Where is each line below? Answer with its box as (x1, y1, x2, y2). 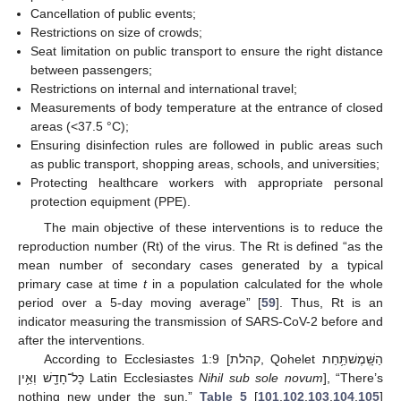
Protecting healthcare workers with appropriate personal (30, 175, 383, 191)
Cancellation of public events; (30, 6, 197, 21)
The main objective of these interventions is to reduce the (43, 219, 383, 235)
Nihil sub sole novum (199, 370, 323, 385)
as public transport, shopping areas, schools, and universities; (30, 157, 380, 172)
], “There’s (322, 370, 383, 385)
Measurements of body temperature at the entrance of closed (30, 100, 383, 115)
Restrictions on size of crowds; (30, 25, 203, 40)
